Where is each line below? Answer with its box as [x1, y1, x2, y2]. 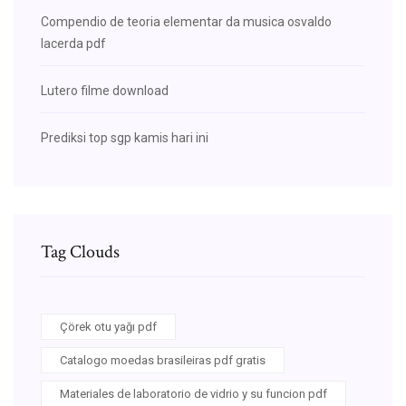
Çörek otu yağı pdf [60, 319, 157, 333]
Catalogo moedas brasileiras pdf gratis [60, 353, 266, 367]
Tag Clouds [41, 239, 120, 264]
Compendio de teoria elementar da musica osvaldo [41, 14, 332, 29]
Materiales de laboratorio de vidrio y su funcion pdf [60, 386, 327, 401]
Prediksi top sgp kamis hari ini [41, 130, 208, 145]
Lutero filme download [41, 82, 169, 98]
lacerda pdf [41, 35, 106, 51]
